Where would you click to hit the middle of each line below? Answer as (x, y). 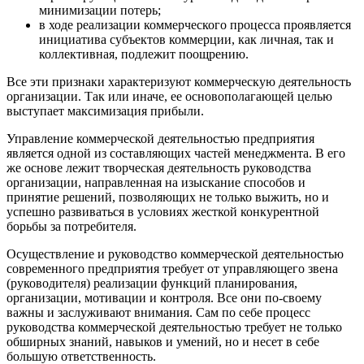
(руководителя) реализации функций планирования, (152, 284)
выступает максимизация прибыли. (105, 111)
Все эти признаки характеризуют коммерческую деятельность (179, 82)
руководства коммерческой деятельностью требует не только (174, 327)
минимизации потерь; (100, 11)
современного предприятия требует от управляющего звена (172, 269)
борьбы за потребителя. (71, 227)
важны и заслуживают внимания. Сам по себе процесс (158, 313)
